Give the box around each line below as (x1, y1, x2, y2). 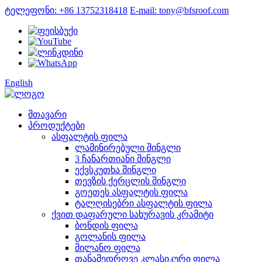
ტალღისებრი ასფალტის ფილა (75, 198, 212, 208)
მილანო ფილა (75, 243, 140, 253)
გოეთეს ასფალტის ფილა (75, 187, 188, 197)
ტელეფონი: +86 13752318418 (5, 5, 127, 15)
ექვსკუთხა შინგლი (75, 165, 156, 175)
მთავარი (28, 109, 67, 119)
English (5, 78, 33, 88)
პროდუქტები (28, 120, 85, 130)
